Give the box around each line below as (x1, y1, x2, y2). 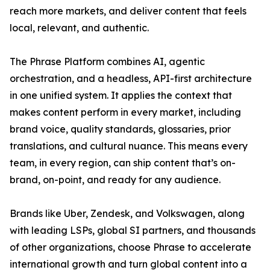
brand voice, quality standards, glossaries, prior (10, 123, 231, 136)
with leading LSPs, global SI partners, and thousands (10, 224, 256, 237)
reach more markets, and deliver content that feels (10, 5, 246, 17)
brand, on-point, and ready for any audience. (10, 174, 221, 186)
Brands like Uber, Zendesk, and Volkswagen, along (10, 207, 245, 220)
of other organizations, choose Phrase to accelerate (10, 241, 251, 254)
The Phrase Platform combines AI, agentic (10, 55, 205, 68)
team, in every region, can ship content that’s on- (10, 157, 236, 169)
